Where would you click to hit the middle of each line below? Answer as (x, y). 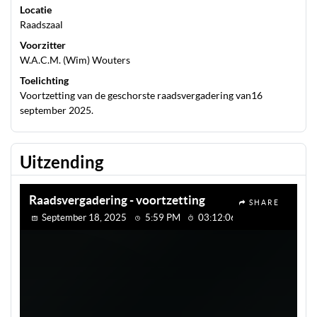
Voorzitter (43, 45)
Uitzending (62, 162)
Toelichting (44, 80)
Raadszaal (41, 24)
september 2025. (57, 110)
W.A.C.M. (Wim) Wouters (75, 60)
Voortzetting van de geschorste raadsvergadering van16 (141, 95)
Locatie (36, 10)
